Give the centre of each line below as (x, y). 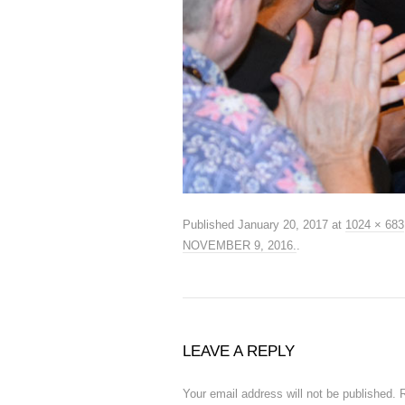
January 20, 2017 (283, 224)
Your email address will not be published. (289, 393)
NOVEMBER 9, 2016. (240, 245)
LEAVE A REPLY (239, 351)
